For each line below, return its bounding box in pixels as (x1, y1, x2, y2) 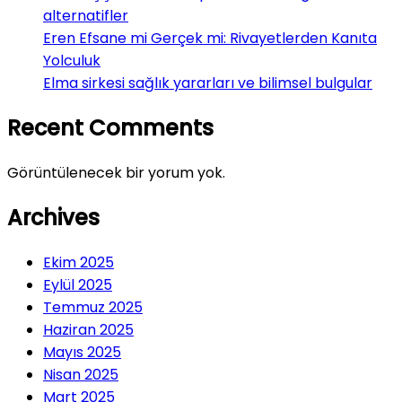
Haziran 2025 (43, 319, 134, 340)
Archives (7, 203, 100, 233)
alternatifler (43, 5, 128, 27)
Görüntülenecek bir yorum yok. (7, 162, 225, 184)
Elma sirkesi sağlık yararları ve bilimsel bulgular (43, 73, 372, 94)
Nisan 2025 (43, 363, 118, 385)
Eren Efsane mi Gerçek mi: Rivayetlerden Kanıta (43, 28, 377, 49)
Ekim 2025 (43, 251, 114, 273)
